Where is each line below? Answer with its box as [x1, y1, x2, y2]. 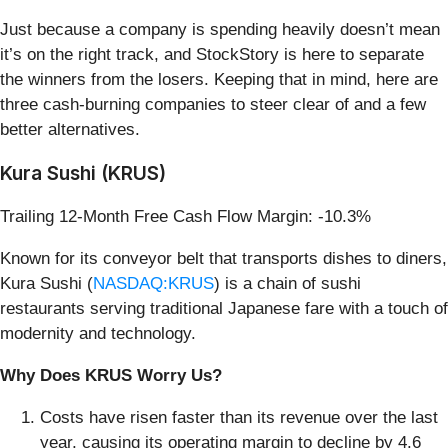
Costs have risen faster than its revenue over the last [40, 407, 438, 427]
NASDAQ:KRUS [93, 273, 214, 293]
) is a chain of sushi [214, 273, 361, 293]
